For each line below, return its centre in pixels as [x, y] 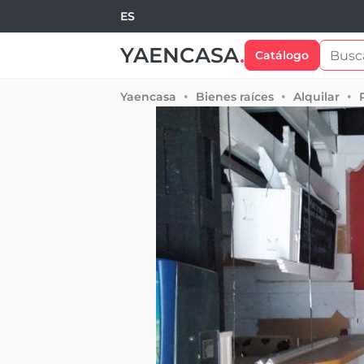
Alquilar [316, 97]
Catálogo [282, 55]
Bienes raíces [235, 97]
